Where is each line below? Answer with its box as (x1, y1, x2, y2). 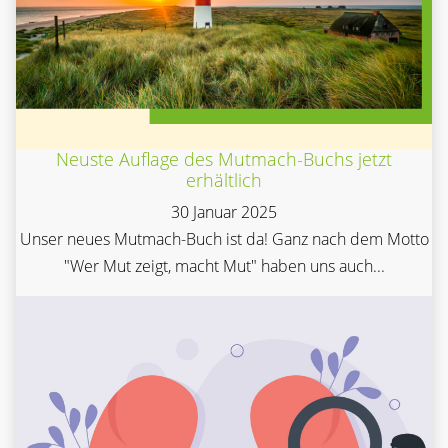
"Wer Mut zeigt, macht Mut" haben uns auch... (63, 254, 385, 277)
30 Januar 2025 (171, 200, 277, 223)
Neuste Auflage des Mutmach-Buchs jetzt (56, 146, 392, 171)
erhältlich (186, 167, 262, 192)
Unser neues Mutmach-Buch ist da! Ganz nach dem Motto (19, 227, 429, 250)
